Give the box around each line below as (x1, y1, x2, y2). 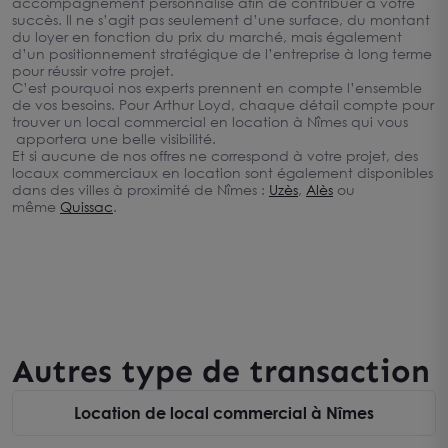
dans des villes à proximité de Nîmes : (12, 181, 269, 198)
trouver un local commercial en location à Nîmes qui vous (12, 113, 408, 130)
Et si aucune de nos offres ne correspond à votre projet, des (12, 147, 418, 164)
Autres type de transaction (12, 352, 430, 390)
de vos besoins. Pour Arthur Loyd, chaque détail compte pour (12, 96, 434, 113)
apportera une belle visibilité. (12, 130, 216, 147)
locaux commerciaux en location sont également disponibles (12, 164, 433, 181)
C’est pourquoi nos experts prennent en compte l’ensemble (12, 79, 422, 96)
